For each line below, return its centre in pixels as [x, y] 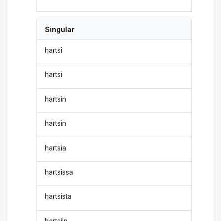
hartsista [58, 196]
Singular [60, 29]
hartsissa [59, 172]
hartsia [56, 147]
